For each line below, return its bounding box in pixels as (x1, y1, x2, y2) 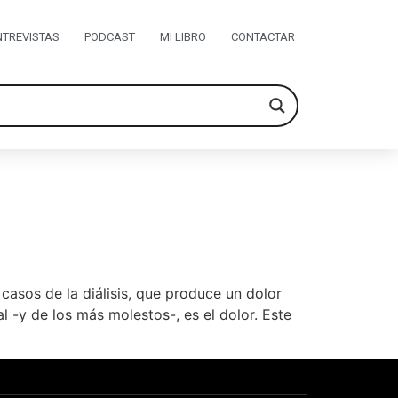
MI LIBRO (159, 30, 206, 44)
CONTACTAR (230, 30, 295, 44)
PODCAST (84, 30, 135, 44)
